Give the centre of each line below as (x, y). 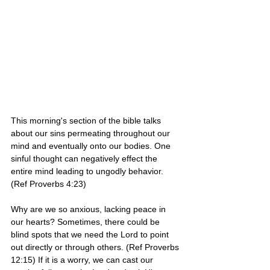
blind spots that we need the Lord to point (91, 235)
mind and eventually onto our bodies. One (92, 146)
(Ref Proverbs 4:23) (49, 184)
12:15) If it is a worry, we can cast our (83, 260)
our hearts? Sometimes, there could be (86, 222)
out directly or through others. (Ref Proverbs (96, 247)
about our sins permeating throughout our (92, 133)
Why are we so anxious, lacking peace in (89, 209)
